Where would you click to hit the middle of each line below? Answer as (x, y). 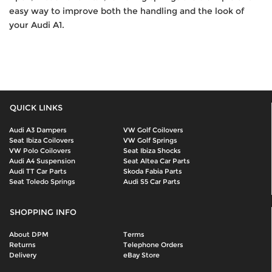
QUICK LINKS (36, 108)
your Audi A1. (37, 25)
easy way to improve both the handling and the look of (127, 11)
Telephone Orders (153, 245)
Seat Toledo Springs (42, 182)
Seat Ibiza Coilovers (42, 141)
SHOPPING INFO (43, 212)
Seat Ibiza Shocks (152, 151)
